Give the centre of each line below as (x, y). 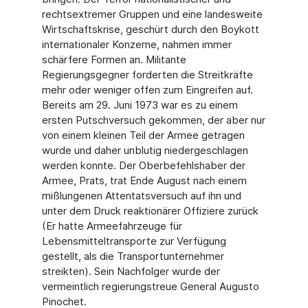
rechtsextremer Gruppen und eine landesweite (152, 14)
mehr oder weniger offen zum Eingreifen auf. (147, 90)
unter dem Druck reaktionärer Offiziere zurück (150, 211)
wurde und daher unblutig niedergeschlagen (145, 150)
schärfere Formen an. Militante (114, 59)
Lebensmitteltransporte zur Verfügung (134, 241)
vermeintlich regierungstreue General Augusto (150, 286)
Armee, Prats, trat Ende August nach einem (144, 180)
